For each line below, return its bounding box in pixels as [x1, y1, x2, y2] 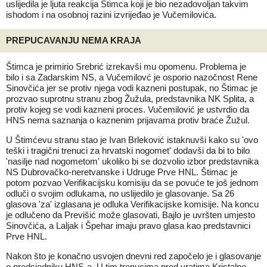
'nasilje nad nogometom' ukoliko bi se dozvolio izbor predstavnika [6, 156, 259, 166]
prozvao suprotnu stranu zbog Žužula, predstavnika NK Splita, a [6, 94, 254, 104]
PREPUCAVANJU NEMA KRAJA [6, 35, 141, 45]
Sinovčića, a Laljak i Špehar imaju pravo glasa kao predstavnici [6, 221, 250, 231]
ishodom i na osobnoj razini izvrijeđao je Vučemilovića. [6, 10, 216, 20]
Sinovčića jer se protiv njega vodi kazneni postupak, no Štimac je [6, 83, 257, 93]
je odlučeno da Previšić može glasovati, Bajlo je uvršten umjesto [6, 210, 255, 220]
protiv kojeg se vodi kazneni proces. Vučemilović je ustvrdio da [6, 104, 249, 114]
